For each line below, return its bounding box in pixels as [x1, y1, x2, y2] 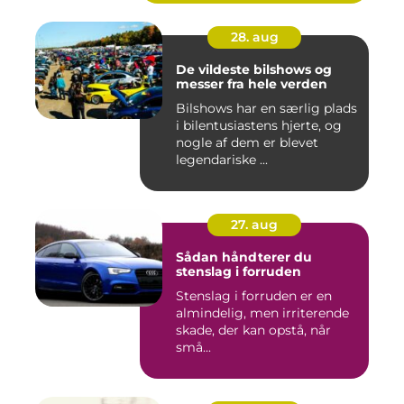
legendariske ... [176, 151, 268, 169]
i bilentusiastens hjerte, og [176, 117, 342, 134]
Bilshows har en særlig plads [176, 100, 357, 117]
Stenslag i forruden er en [176, 288, 332, 305]
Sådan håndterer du [176, 249, 312, 266]
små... [176, 339, 211, 356]
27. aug [231, 216, 278, 234]
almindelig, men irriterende [176, 305, 349, 322]
